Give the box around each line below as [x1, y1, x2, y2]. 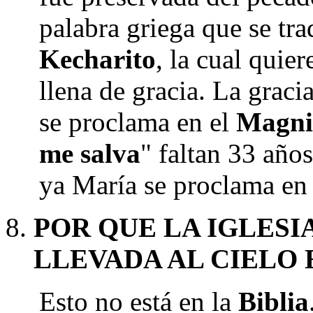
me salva [39, 138, 140, 168]
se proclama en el [39, 107, 236, 137]
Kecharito [39, 44, 156, 74]
